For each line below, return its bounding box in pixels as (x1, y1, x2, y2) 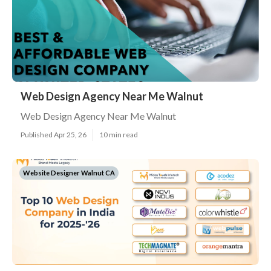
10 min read (99, 130, 138, 139)
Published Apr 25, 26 (21, 130, 87, 139)
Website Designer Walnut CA (23, 169, 115, 177)
